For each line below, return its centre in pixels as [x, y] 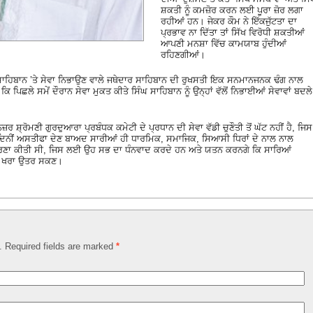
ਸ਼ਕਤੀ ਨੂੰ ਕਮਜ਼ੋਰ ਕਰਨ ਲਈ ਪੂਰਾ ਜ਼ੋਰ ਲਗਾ [232, 10]
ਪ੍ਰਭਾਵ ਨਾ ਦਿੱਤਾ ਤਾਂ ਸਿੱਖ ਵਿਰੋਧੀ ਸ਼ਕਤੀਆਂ [233, 32]
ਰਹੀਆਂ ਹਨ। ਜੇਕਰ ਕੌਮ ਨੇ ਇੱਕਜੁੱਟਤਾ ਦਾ [229, 21]
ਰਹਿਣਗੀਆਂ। [183, 54]
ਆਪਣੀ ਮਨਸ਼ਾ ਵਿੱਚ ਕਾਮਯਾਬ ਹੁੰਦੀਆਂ [224, 43]
